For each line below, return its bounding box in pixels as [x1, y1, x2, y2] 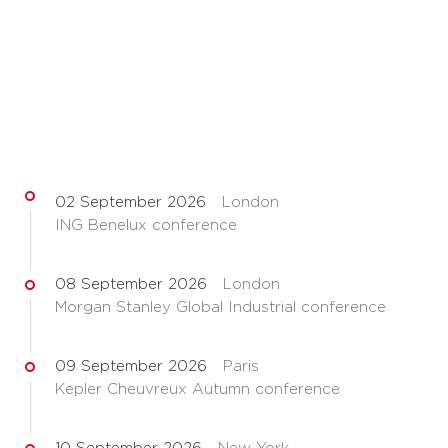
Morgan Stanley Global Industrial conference [55, 300, 386, 315]
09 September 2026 [55, 359, 207, 374]
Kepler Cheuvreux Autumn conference [55, 382, 340, 397]
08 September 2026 [55, 277, 207, 292]
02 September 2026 [55, 195, 206, 210]
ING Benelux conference [55, 218, 237, 233]
